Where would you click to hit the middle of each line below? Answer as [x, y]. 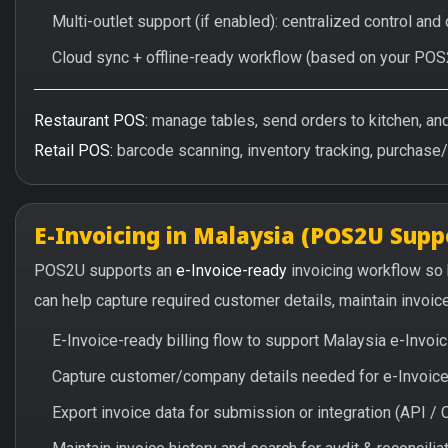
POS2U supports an [105, 270]
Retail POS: [73, 150]
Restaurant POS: [91, 120]
